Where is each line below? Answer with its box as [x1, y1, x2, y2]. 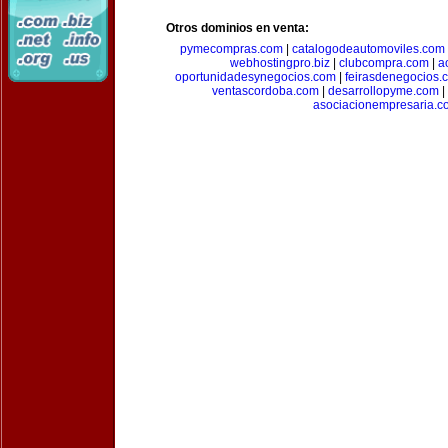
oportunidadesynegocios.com [174, 70, 336, 84]
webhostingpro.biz [229, 56, 330, 70]
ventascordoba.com [211, 84, 319, 98]
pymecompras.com [179, 42, 283, 56]
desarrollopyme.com [327, 84, 439, 98]
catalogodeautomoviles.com [291, 42, 445, 56]
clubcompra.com [338, 56, 429, 70]
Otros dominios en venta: [166, 21, 309, 35]
